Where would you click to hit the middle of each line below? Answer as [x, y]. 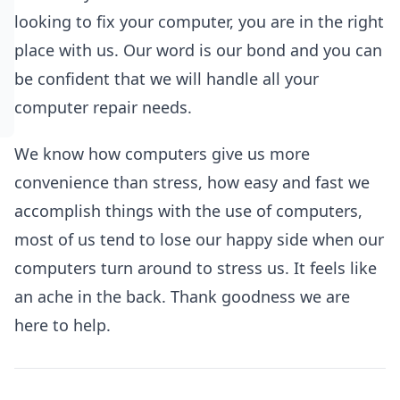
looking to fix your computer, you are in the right [199, 21]
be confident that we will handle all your [167, 79]
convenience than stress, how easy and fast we [192, 182]
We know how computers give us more [162, 154]
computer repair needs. [103, 107]
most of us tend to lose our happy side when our [199, 239]
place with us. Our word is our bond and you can [198, 50]
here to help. [62, 325]
